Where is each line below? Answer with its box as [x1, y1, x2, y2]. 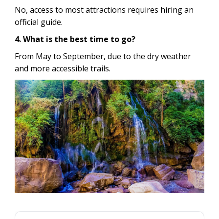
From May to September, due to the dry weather [15, 50, 191, 62]
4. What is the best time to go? [15, 33, 135, 44]
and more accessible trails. [15, 63, 110, 74]
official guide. [15, 16, 63, 27]
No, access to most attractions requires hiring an [15, 4, 194, 15]
